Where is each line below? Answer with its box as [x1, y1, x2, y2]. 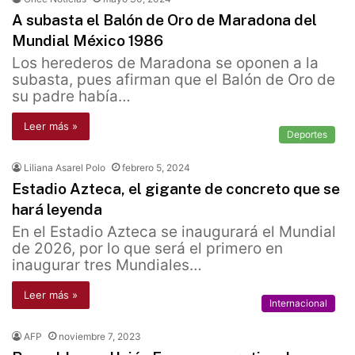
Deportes [287, 128, 327, 141]
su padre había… [12, 87, 131, 106]
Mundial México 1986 [12, 32, 163, 50]
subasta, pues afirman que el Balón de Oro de [12, 71, 335, 90]
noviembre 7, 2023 [59, 330, 141, 343]
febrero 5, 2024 [122, 162, 190, 174]
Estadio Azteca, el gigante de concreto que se [12, 180, 340, 198]
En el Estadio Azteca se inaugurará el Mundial [12, 223, 336, 242]
